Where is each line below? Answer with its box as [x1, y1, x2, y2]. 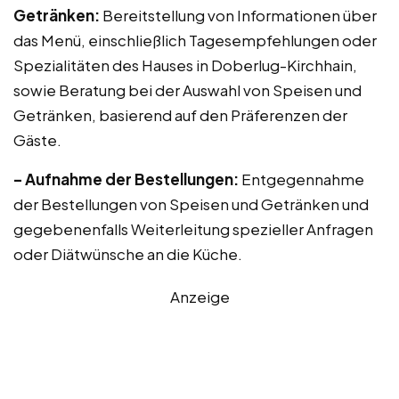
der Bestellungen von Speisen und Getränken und [13, 194, 369, 214]
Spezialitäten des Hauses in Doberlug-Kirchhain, [13, 55, 357, 75]
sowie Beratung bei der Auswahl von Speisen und [13, 80, 362, 100]
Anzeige [169, 287, 230, 306]
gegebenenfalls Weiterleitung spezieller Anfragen [13, 219, 373, 239]
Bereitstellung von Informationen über [100, 5, 377, 25]
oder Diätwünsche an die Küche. [13, 244, 242, 264]
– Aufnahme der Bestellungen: [13, 169, 239, 189]
